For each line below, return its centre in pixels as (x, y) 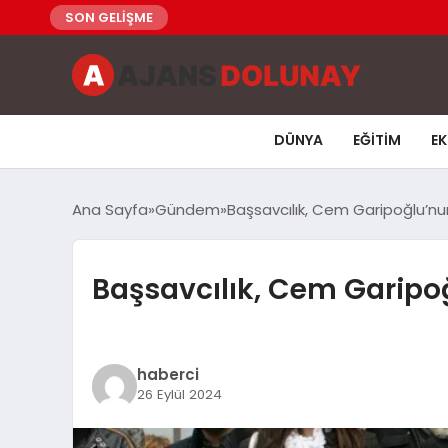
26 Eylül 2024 (179, 394)
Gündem (187, 209)
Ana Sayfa (110, 209)
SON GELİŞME (109, 17)
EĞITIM (376, 139)
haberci (167, 374)
